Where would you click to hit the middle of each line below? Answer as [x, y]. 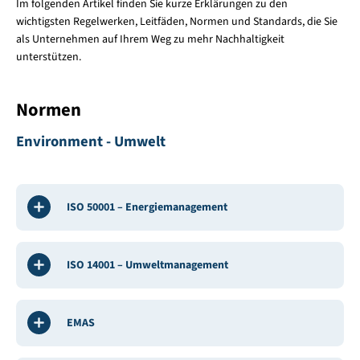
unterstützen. [48, 57]
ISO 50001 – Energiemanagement [147, 207]
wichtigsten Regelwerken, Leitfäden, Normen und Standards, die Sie [176, 21]
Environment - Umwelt [90, 141]
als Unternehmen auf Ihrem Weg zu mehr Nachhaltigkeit [150, 39]
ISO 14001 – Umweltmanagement [147, 265]
